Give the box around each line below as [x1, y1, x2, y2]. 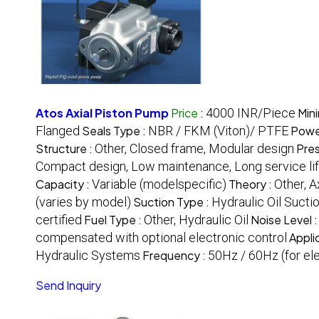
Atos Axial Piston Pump [36, 105, 169, 121]
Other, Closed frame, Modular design [95, 141, 294, 157]
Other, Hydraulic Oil [144, 212, 249, 228]
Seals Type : [82, 123, 148, 139]
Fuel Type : [84, 212, 144, 228]
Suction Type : [133, 194, 211, 210]
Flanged [36, 123, 80, 139]
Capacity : [36, 177, 92, 192]
